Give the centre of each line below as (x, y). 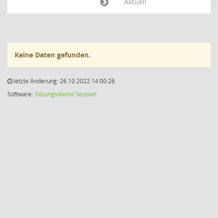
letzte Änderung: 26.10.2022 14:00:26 (64, 81)
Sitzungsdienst (54, 94)
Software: (21, 94)
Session (86, 94)
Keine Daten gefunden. (53, 55)
